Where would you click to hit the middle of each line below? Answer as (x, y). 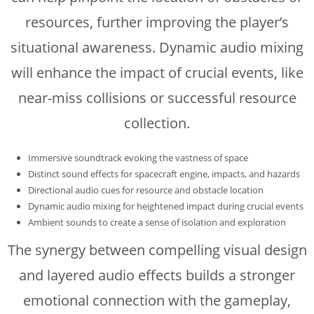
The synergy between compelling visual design (157, 250)
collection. (157, 123)
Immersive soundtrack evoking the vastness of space (138, 157)
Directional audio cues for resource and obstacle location (146, 190)
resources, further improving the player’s (157, 22)
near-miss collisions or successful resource (157, 97)
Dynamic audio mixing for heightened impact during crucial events (166, 206)
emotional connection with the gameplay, (157, 300)
